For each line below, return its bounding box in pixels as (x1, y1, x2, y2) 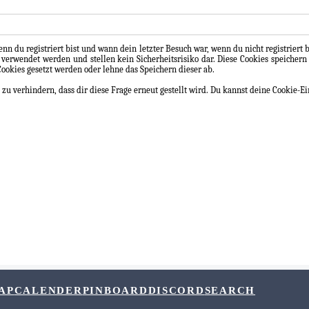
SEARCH (204, 285, 256, 296)
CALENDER (14, 285, 83, 296)
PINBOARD (82, 285, 148, 296)
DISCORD (148, 285, 205, 296)
